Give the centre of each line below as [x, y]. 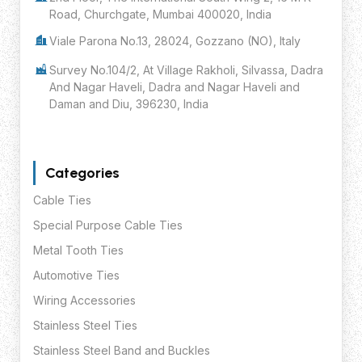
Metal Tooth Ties [78, 250]
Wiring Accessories [84, 300]
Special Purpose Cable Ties [108, 225]
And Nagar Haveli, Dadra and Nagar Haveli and [175, 86]
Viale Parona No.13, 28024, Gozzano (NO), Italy [175, 40]
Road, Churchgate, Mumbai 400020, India [160, 14]
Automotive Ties [76, 275]
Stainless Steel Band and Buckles [122, 350]
